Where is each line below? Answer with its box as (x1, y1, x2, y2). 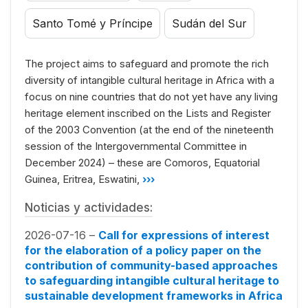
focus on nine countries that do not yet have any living (25, 89, 278, 103)
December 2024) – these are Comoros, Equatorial (25, 155, 260, 169)
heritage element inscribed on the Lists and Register (25, 106, 271, 120)
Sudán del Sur (172, 16, 247, 30)
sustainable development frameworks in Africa (25, 288, 283, 302)
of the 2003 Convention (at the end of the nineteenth (25, 122, 274, 136)
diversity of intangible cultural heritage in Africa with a (25, 73, 274, 87)
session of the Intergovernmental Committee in (25, 139, 247, 153)
